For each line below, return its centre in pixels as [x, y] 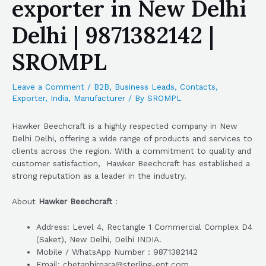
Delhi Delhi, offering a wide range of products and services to [132, 139]
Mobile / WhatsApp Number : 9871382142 [117, 252]
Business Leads [145, 87]
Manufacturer [99, 98]
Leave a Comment [48, 87]
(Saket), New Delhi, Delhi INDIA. [99, 240]
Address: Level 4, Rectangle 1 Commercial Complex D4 [145, 227]
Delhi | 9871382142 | [113, 35]
